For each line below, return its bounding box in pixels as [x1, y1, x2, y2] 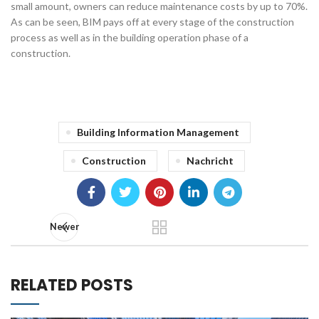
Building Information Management [76, 126, 239, 139]
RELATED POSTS [11, 274, 133, 297]
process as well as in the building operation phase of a [11, 31, 249, 44]
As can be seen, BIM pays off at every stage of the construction [11, 16, 294, 28]
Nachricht [187, 155, 234, 167]
